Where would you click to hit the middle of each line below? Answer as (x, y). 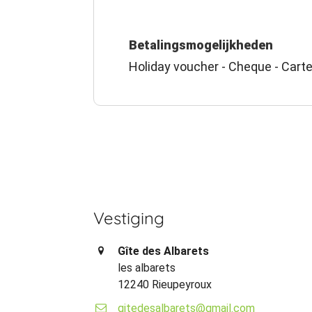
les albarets (147, 268)
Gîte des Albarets (164, 251)
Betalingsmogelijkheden (201, 45)
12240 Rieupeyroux (165, 285)
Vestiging (129, 218)
